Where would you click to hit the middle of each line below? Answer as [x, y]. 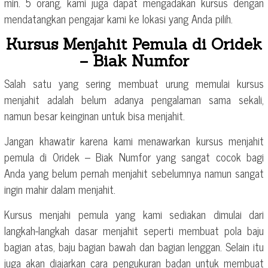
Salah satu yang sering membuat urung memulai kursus [134, 83]
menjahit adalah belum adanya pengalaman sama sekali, [134, 99]
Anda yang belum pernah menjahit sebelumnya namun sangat [134, 173]
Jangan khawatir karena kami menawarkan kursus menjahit [134, 140]
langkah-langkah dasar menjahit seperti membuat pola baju [134, 230]
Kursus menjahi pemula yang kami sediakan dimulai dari [134, 214]
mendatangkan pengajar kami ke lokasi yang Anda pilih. [118, 18]
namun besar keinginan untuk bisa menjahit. [95, 115]
